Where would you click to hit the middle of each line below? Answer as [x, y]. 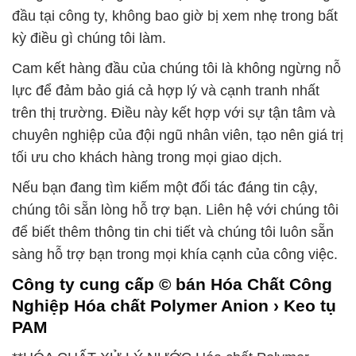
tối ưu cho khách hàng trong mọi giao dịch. [147, 158]
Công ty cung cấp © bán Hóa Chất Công [172, 284]
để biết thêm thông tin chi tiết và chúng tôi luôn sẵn [173, 232]
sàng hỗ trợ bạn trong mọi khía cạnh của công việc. [175, 255]
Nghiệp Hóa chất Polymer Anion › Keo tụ [174, 306]
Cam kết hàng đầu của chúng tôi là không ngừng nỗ [176, 69]
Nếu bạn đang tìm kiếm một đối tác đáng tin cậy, [165, 188]
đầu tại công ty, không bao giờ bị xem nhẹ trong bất [175, 16]
